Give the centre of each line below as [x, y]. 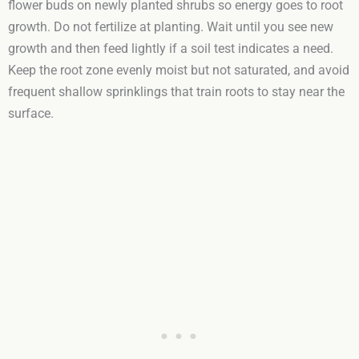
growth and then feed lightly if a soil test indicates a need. [171, 48]
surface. [31, 113]
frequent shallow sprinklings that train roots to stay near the [176, 92]
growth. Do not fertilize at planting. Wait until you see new [171, 27]
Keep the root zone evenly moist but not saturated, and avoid [179, 70]
